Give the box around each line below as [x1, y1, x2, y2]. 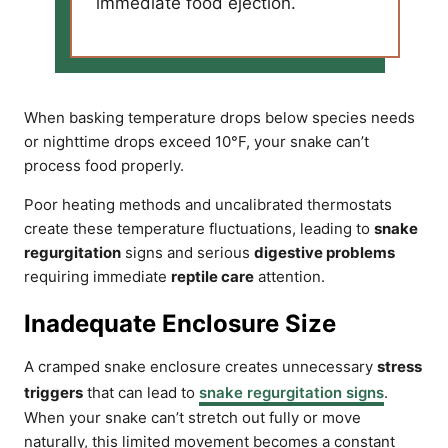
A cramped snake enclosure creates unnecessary [24, 357, 377, 376]
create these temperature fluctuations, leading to [24, 219, 374, 238]
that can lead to [83, 383, 199, 402]
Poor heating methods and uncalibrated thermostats [24, 195, 392, 214]
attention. [254, 267, 325, 286]
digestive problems [254, 243, 395, 262]
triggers [24, 383, 83, 402]
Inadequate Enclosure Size [24, 309, 336, 338]
